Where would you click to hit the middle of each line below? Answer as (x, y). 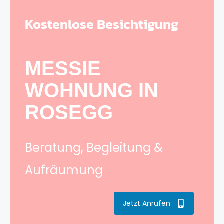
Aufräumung (64, 170)
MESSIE (63, 68)
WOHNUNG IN (92, 90)
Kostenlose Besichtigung (102, 24)
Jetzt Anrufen (146, 203)
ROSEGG (69, 112)
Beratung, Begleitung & (94, 148)
